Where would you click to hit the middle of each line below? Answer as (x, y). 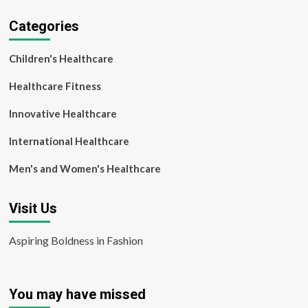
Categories (44, 26)
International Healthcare (69, 141)
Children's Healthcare (61, 58)
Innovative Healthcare (63, 113)
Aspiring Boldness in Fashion (76, 240)
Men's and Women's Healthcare (85, 168)
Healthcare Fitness (55, 86)
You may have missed (77, 294)
